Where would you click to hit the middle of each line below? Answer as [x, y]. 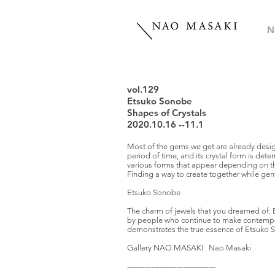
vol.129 [143, 89]
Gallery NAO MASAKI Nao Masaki [189, 248]
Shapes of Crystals [167, 113]
